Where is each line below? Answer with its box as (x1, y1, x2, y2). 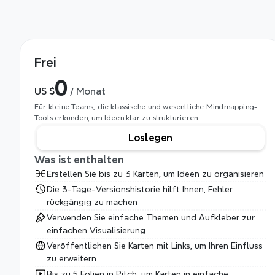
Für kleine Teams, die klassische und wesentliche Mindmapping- (34, 103, 258, 110)
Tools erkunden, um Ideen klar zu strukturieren (34, 114, 198, 122)
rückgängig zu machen (47, 198, 137, 206)
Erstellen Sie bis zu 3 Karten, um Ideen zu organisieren (47, 169, 264, 178)
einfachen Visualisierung (47, 226, 145, 234)
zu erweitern (47, 254, 96, 263)
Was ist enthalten (34, 155, 124, 165)
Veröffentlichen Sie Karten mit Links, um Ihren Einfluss (47, 241, 263, 250)
